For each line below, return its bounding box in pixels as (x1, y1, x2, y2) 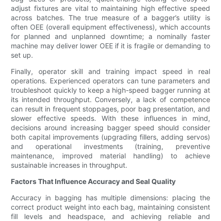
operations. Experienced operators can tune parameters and (11, 76, 210, 85)
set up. (11, 51, 34, 60)
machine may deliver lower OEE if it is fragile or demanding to (11, 41, 210, 50)
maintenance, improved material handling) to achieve (11, 151, 210, 160)
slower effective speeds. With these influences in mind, (11, 114, 210, 123)
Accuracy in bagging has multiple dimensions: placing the (11, 193, 210, 202)
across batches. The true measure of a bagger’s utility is (11, 13, 210, 22)
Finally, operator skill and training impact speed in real (11, 67, 210, 76)
